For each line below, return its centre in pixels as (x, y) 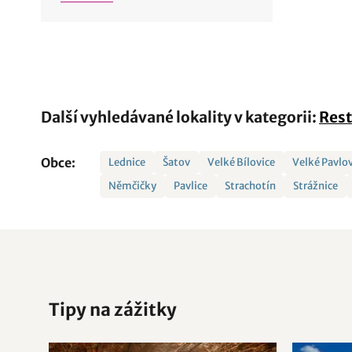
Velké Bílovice (242, 162)
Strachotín (251, 186)
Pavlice (191, 186)
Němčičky (133, 186)
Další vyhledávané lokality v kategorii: (180, 117)
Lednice (127, 162)
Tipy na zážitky (113, 310)
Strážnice (316, 186)
